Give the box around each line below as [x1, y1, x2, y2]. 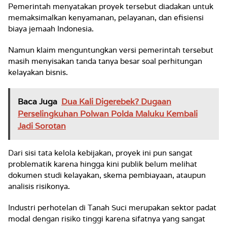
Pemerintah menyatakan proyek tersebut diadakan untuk [8, 2, 213, 11]
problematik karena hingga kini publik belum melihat [8, 159, 197, 169]
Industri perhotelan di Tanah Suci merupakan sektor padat [8, 203, 216, 212]
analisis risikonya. [8, 181, 70, 191]
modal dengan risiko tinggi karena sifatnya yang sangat [8, 214, 205, 223]
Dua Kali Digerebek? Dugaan [61, 96, 171, 107]
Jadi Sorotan [18, 121, 66, 131]
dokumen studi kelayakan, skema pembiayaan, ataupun [8, 170, 206, 180]
